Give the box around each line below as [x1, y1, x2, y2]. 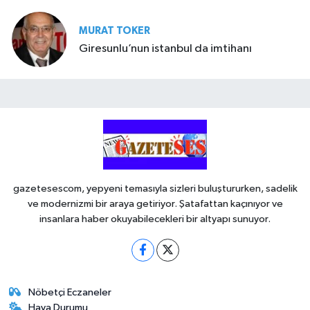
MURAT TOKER [79, 25, 150, 36]
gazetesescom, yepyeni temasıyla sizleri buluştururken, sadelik [12, 183, 298, 194]
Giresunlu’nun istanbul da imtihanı [79, 42, 252, 55]
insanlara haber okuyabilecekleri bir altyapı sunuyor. [39, 213, 271, 224]
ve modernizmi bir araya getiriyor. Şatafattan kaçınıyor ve [27, 198, 283, 209]
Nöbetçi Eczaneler [28, 286, 112, 298]
